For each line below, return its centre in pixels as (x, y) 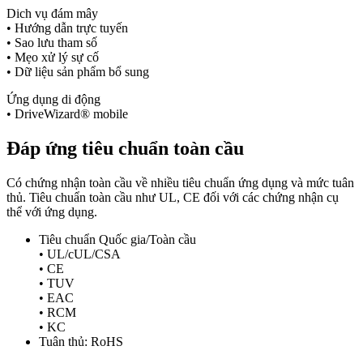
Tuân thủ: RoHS (81, 341)
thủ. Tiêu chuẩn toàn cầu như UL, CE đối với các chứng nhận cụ (173, 197)
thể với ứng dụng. (52, 211)
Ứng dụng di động (53, 99)
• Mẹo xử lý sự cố (53, 57)
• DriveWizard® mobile (67, 114)
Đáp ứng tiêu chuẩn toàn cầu (125, 148)
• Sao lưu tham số (52, 43)
